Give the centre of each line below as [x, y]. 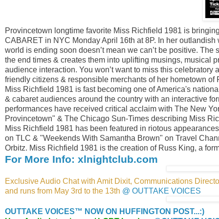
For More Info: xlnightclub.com [81, 159]
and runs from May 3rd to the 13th [64, 191]
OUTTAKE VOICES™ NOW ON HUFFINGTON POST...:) [105, 212]
